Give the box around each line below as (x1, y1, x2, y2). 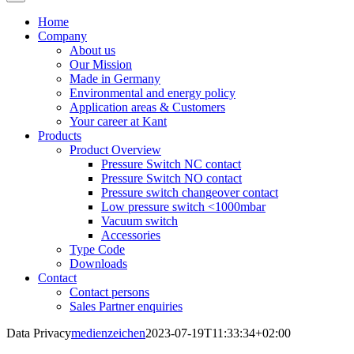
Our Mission (70, 58, 132, 72)
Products (38, 129, 81, 143)
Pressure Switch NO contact (101, 171, 242, 186)
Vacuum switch (101, 214, 178, 228)
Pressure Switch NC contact (101, 157, 241, 171)
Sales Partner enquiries (70, 299, 183, 314)
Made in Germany (70, 72, 160, 86)
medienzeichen (71, 326, 145, 341)
